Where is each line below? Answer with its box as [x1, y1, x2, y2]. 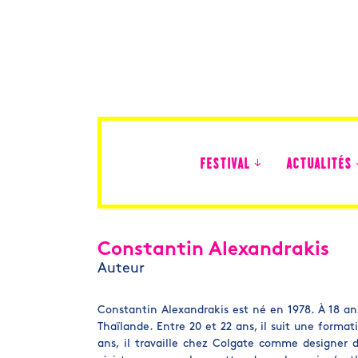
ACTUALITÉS [286, 157, 352, 173]
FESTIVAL [200, 157, 250, 173]
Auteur [97, 261, 145, 276]
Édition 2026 [198, 210, 258, 221]
